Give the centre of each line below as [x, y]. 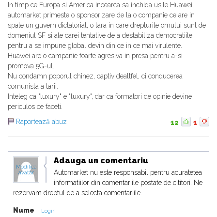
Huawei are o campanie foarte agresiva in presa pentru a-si [95, 56]
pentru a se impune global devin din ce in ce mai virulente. [95, 46]
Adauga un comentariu [101, 161]
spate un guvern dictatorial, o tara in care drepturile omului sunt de [107, 25]
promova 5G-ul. [31, 66]
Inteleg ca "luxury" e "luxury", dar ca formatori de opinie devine [100, 97]
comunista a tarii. [33, 86]
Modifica [26, 167]
